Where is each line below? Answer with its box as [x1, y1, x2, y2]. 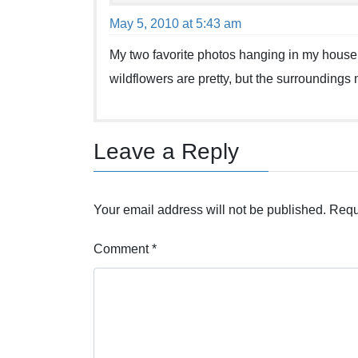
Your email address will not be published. [93, 203, 326, 217]
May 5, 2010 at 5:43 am [109, 17, 241, 31]
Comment [93, 242, 152, 257]
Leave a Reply [93, 138, 239, 164]
